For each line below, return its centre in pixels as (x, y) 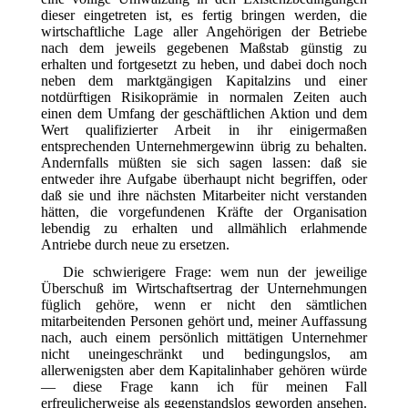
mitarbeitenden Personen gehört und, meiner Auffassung (204, 321)
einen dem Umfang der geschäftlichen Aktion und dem (204, 113)
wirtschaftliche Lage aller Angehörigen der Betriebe (204, 31)
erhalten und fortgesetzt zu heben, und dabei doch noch (204, 64)
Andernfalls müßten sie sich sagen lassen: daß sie (204, 162)
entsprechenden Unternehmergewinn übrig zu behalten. (204, 146)
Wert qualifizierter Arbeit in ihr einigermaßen (204, 129)
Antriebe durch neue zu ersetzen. (135, 244)
